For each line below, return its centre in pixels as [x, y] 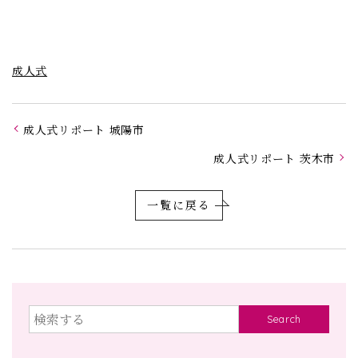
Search [284, 319]
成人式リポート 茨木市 [274, 158]
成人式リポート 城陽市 [84, 129]
